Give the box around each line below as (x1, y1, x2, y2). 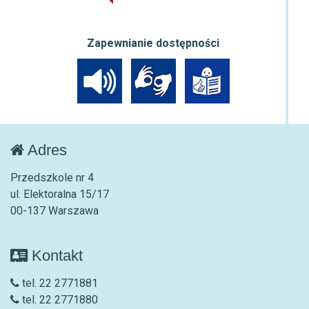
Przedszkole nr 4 (10, 170, 94, 184)
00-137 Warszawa (10, 203, 99, 217)
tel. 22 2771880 (19, 292, 98, 306)
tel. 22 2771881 (19, 276, 98, 290)
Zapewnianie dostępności (87, 36, 219, 50)
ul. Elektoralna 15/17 (10, 187, 109, 201)
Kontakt (28, 246, 83, 264)
